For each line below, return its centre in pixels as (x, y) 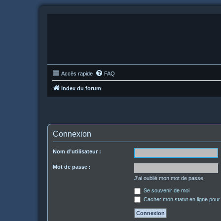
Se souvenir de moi (166, 190)
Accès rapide (77, 74)
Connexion (72, 134)
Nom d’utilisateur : (77, 151)
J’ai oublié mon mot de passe (169, 178)
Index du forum (81, 88)
